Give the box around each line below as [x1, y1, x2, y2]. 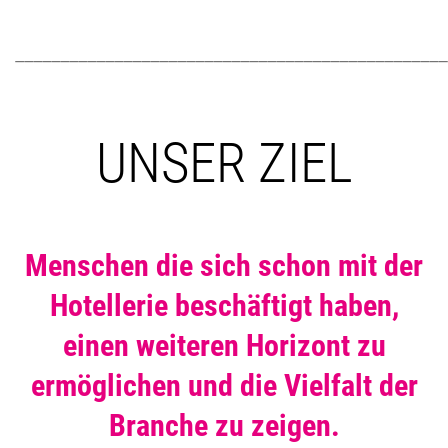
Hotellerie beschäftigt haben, [49, 287, 399, 323]
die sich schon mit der [156, 247, 423, 283]
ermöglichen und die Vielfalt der [30, 367, 418, 403]
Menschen [25, 247, 156, 283]
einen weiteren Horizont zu [62, 327, 386, 363]
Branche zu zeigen [108, 407, 331, 443]
